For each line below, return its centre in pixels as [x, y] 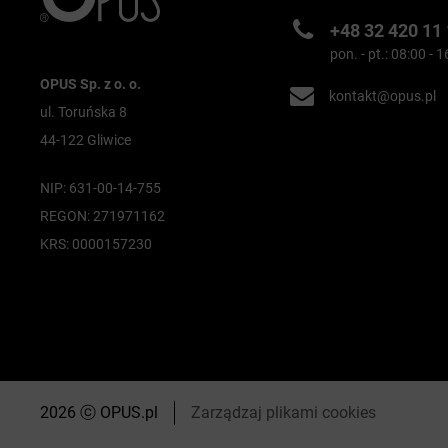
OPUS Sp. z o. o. [90, 84]
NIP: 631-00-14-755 [100, 188]
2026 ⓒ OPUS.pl [99, 412]
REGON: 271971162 [102, 216]
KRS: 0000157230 [96, 244]
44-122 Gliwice [85, 140]
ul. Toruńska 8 [83, 112]
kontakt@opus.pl [383, 95]
